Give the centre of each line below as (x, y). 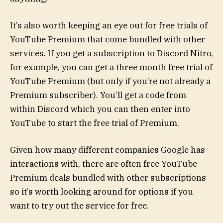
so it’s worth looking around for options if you (102, 192)
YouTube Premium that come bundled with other (108, 39)
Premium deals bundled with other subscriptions (108, 178)
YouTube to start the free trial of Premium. (95, 123)
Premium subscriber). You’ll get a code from (98, 95)
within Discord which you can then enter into (100, 109)
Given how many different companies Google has (108, 150)
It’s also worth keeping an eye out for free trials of (109, 25)
